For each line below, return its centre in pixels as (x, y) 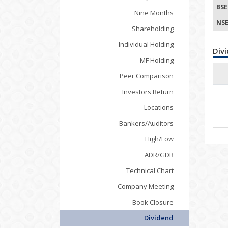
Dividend (159, 218)
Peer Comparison (147, 76)
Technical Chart (150, 170)
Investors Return (148, 92)
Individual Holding (146, 44)
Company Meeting (146, 186)
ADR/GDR (159, 155)
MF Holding (157, 60)
